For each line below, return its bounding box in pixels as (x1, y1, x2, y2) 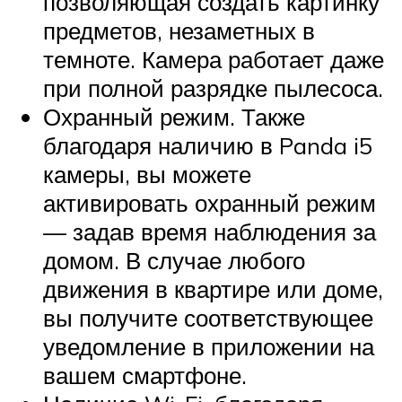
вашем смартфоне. (43, 360, 247, 389)
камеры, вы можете (43, 159, 251, 188)
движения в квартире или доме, (43, 274, 383, 303)
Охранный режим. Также (43, 101, 305, 131)
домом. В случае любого (43, 245, 305, 275)
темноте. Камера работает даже (43, 44, 384, 74)
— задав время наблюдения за (43, 216, 376, 246)
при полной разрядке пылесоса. (43, 73, 383, 102)
